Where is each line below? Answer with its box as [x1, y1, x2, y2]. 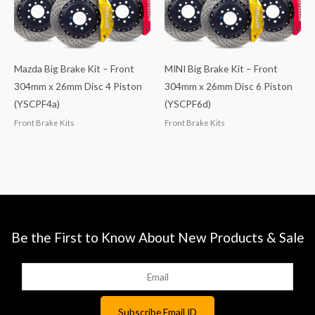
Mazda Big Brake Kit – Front [14, 63, 134, 75]
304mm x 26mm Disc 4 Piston [14, 80, 142, 93]
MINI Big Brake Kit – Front [165, 63, 278, 75]
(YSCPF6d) [165, 98, 211, 110]
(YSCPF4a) [14, 98, 60, 110]
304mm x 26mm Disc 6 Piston [165, 80, 292, 93]
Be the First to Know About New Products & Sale [11, 229, 304, 245]
